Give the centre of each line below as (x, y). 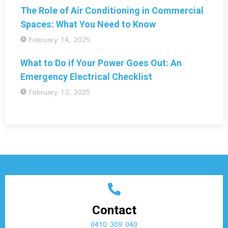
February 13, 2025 (60, 92)
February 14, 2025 (60, 40)
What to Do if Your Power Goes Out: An (101, 63)
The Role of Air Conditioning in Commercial (112, 11)
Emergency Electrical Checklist (86, 77)
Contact (114, 210)
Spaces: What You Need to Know (88, 24)
